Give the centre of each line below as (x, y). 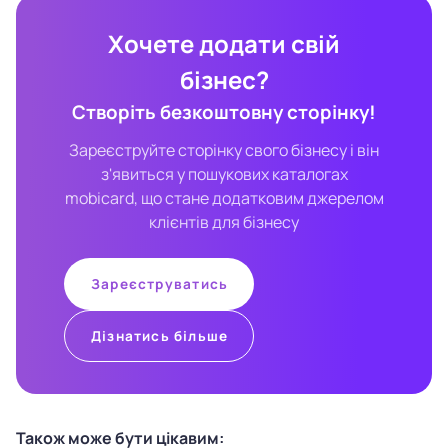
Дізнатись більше (159, 335)
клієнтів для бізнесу (224, 221)
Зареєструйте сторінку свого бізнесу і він (224, 149)
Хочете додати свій (224, 43)
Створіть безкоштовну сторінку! (224, 111)
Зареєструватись (159, 283)
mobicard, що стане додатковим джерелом (224, 197)
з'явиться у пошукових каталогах (224, 173)
